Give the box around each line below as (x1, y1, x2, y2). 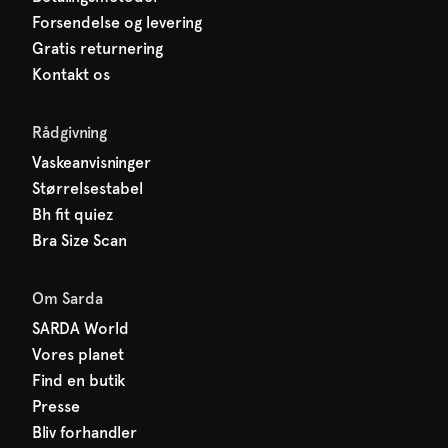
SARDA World (32, 319, 129, 338)
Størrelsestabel (32, 179, 143, 198)
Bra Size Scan (32, 231, 127, 250)
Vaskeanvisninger (32, 153, 151, 172)
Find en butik (32, 371, 125, 390)
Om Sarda (32, 289, 103, 308)
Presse (32, 397, 80, 416)
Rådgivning (32, 123, 107, 142)
